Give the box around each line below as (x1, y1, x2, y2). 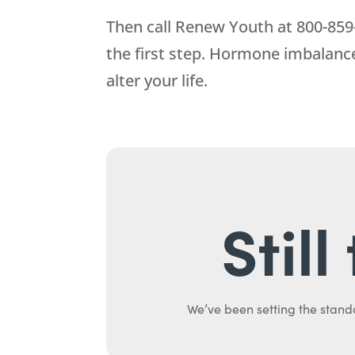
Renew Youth (175, 16, 274, 38)
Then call (106, 16, 176, 38)
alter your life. (106, 70, 208, 92)
